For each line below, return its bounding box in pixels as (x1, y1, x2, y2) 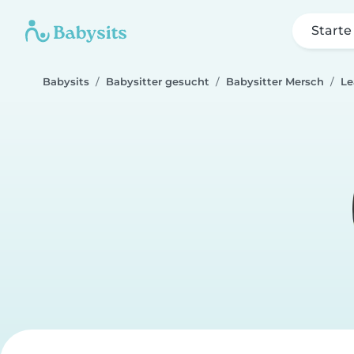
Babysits (43, 76, 89, 88)
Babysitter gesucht (106, 76, 209, 88)
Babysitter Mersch (226, 76, 324, 88)
